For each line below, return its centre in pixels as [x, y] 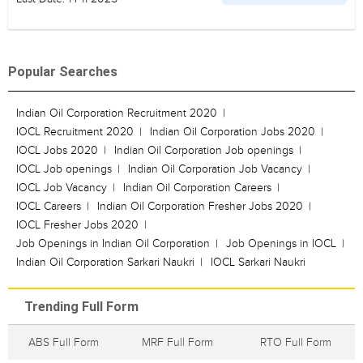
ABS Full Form [63, 342]
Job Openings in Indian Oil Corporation [113, 243]
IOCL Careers [49, 206]
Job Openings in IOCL [281, 243]
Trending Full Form [81, 307]
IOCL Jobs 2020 [57, 150]
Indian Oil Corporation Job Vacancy [215, 169]
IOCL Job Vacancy [62, 188]
